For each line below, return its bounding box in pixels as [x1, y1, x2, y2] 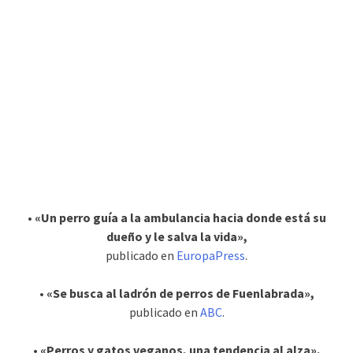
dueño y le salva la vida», [106, 228, 247, 244]
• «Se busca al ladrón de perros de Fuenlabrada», [39, 284, 314, 301]
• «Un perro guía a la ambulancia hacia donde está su [27, 209, 326, 225]
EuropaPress [176, 247, 245, 263]
